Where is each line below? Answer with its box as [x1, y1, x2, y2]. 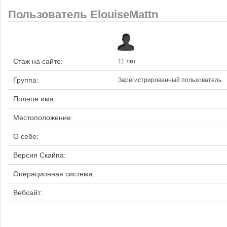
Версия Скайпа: [13, 151, 66, 159]
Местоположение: [13, 113, 73, 122]
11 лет [118, 58, 136, 65]
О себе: [13, 132, 39, 140]
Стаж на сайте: [13, 57, 63, 65]
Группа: [13, 76, 39, 84]
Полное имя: [13, 95, 56, 103]
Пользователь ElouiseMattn [8, 8, 158, 21]
